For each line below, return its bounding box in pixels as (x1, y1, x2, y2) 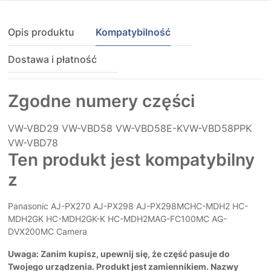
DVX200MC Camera (8, 226, 87, 237)
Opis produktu (8, 26, 74, 39)
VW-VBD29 (8, 122, 59, 135)
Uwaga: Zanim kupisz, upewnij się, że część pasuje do (8, 249, 230, 260)
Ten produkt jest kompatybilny (8, 149, 255, 171)
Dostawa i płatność (8, 53, 97, 66)
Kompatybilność (96, 26, 171, 39)
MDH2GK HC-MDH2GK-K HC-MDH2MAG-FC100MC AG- (8, 214, 227, 224)
